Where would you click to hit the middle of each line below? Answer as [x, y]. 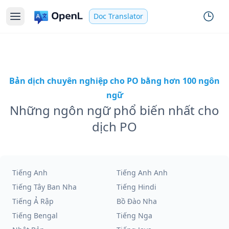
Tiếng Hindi [136, 187]
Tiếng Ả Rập [33, 201]
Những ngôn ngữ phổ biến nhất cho [114, 110]
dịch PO [114, 127]
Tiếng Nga [134, 215]
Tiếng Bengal [35, 215]
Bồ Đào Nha [137, 201]
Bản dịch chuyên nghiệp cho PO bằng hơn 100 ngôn [114, 81]
